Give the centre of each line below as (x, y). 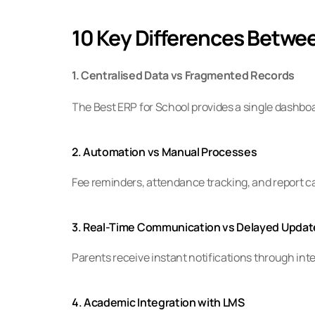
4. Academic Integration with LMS (158, 302)
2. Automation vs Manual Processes (165, 152)
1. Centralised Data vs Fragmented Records (183, 75)
